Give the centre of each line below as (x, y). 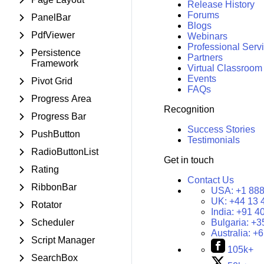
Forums (203, 15)
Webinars (207, 37)
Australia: (232, 233)
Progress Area (61, 99)
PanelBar (51, 17)
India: (223, 212)
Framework (55, 63)
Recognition (189, 110)
